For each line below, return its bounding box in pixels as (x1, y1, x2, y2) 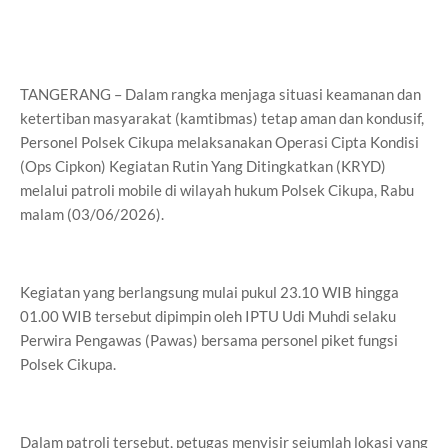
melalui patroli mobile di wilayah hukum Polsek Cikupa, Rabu (20, 181, 414, 199)
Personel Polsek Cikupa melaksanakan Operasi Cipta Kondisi (20, 133, 419, 151)
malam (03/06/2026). (20, 205, 164, 223)
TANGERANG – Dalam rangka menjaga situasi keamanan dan (20, 85, 421, 103)
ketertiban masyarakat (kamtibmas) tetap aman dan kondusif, (20, 109, 424, 127)
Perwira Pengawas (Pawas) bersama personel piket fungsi (20, 331, 398, 349)
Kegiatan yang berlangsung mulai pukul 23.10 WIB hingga (20, 283, 399, 301)
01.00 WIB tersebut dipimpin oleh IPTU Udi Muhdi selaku (20, 307, 396, 325)
